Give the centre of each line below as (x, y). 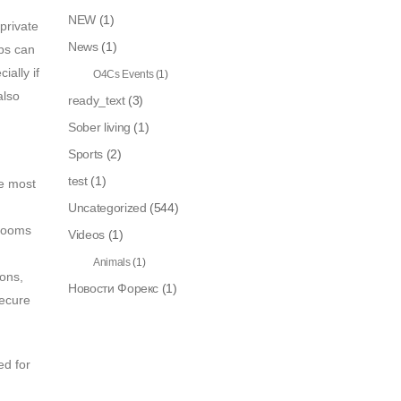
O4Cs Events (124, 74)
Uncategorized (107, 207)
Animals (112, 262)
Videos (86, 234)
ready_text (97, 100)
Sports (85, 154)
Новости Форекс (114, 288)
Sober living (99, 127)
